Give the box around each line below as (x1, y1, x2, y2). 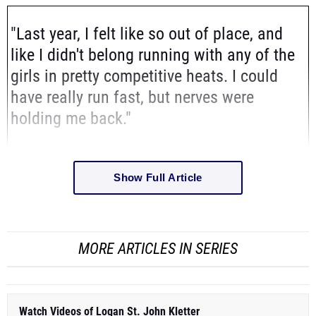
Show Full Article (114, 171, 202, 184)
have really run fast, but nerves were (11, 87, 254, 107)
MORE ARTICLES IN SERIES (78, 239, 238, 257)
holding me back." (11, 108, 135, 128)
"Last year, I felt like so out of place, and (11, 23, 283, 44)
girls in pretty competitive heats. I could (11, 66, 278, 86)
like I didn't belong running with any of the (11, 44, 295, 65)
